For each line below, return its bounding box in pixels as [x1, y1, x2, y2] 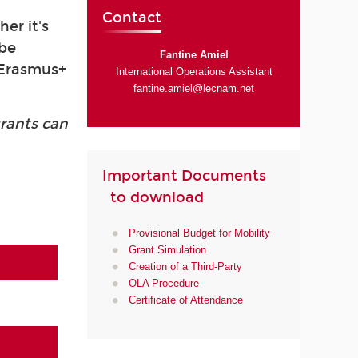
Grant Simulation [128, 243, 206, 256]
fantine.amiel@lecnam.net [133, 82, 255, 94]
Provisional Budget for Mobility [128, 226, 270, 239]
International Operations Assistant [115, 65, 272, 78]
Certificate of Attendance [128, 293, 243, 306]
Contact [102, 9, 162, 27]
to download [102, 189, 205, 207]
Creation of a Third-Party [128, 260, 242, 272]
